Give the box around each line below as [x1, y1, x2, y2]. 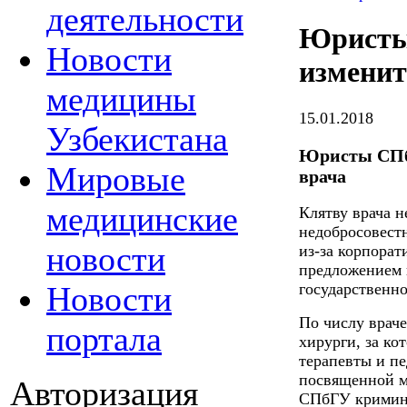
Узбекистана [46, 120, 228, 158]
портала [46, 320, 162, 358]
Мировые [46, 160, 185, 198]
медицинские [46, 200, 238, 238]
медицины [46, 80, 196, 118]
